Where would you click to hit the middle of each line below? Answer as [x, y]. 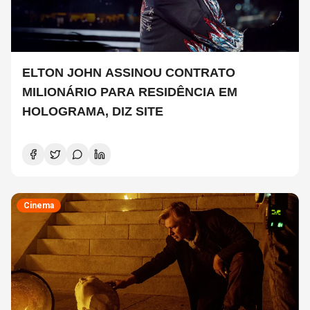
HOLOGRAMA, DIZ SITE [93, 112]
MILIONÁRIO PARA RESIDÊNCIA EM [130, 92]
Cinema [39, 206]
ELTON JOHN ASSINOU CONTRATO [129, 73]
